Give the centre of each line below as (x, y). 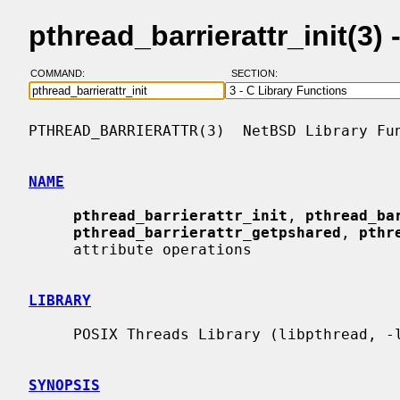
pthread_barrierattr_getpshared (207, 232)
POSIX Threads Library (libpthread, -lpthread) (51, 334)
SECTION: (258, 74)
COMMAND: (62, 74)
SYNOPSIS (64, 385)
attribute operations (51, 249)
